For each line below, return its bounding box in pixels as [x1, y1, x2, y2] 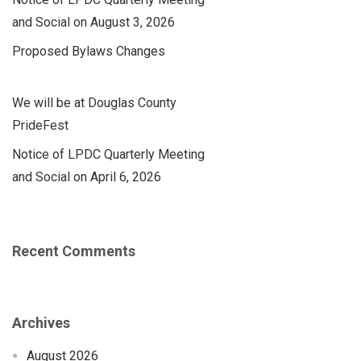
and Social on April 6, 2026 [12, 168, 161, 185]
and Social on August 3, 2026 [12, 14, 175, 30]
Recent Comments [12, 242, 135, 259]
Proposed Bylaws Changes [12, 43, 165, 59]
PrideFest [12, 117, 68, 133]
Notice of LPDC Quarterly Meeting [12, 146, 205, 162]
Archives [12, 314, 70, 332]
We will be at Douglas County [12, 94, 176, 110]
